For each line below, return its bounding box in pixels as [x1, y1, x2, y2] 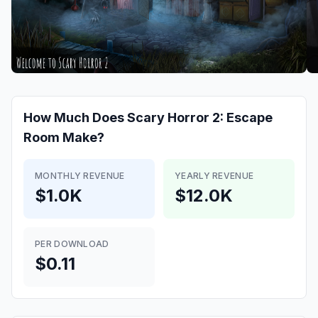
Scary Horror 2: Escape [127, 110, 273, 125]
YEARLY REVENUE [175, 170, 254, 181]
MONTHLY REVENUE [35, 170, 125, 181]
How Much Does [23, 110, 127, 125]
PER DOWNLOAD [35, 238, 109, 249]
